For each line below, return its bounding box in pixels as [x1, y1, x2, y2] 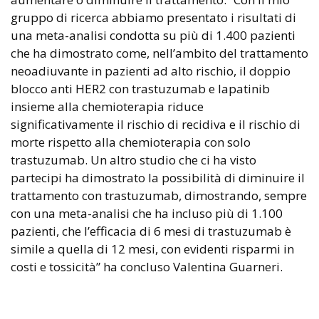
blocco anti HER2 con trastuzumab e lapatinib [11, 80, 270, 97]
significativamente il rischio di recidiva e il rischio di [11, 115, 300, 132]
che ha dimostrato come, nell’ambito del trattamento [11, 44, 308, 61]
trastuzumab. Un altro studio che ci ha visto [11, 151, 256, 168]
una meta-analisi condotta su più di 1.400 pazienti [11, 26, 296, 43]
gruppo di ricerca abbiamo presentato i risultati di [11, 9, 296, 26]
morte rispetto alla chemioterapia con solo [11, 133, 251, 150]
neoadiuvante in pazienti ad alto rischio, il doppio [11, 62, 291, 79]
